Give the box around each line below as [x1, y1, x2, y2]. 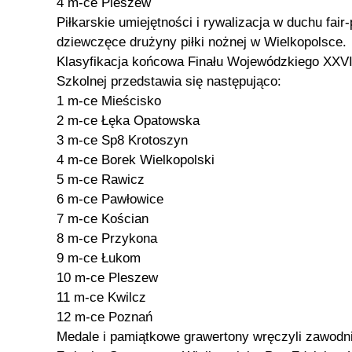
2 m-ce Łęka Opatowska [57, 113, 200, 128]
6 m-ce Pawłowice [57, 192, 163, 207]
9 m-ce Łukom [57, 251, 141, 266]
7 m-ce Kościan [57, 211, 148, 226]
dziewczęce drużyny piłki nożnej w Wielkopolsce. [57, 35, 346, 49]
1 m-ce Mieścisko [57, 93, 161, 108]
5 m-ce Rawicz [57, 172, 145, 187]
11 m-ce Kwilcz [57, 290, 146, 305]
